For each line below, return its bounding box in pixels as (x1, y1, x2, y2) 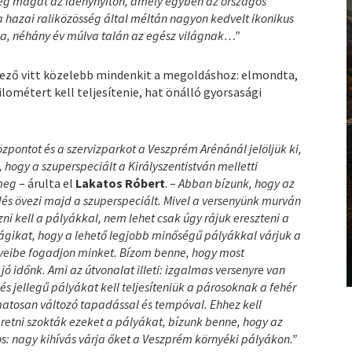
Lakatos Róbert (75, 174, 166, 191)
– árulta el (19, 174, 76, 191)
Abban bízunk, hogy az (178, 174, 295, 191)
